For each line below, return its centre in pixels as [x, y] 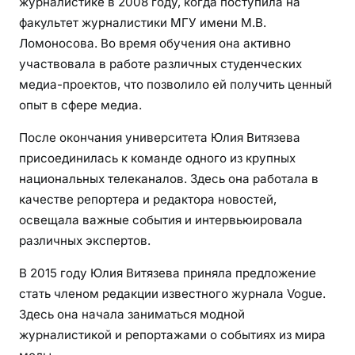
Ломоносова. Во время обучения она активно [155, 43]
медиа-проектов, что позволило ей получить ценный [176, 84]
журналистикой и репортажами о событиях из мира [172, 334]
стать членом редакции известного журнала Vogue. [172, 293]
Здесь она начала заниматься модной [132, 314]
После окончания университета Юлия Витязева [160, 137]
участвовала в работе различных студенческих [160, 63]
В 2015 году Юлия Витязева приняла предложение [168, 273]
